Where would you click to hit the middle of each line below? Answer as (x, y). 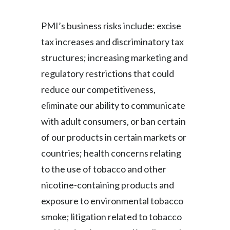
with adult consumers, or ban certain (113, 121)
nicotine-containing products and (108, 185)
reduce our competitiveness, (98, 89)
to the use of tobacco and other (104, 169)
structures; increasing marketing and (114, 57)
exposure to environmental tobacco (112, 201)
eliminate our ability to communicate (113, 105)
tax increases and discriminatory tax (112, 42)
